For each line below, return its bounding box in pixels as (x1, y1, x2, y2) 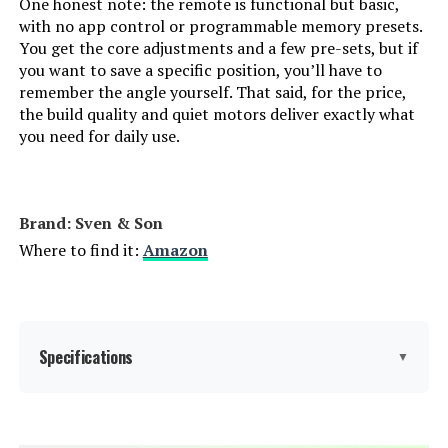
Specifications (38, 345, 134, 370)
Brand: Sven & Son (18, 212, 163, 235)
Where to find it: (18, 239, 143, 262)
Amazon (142, 239, 208, 262)
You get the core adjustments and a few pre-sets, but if (18, 37, 418, 60)
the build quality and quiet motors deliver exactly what (18, 103, 415, 126)
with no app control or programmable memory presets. (18, 15, 422, 38)
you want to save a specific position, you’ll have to (18, 59, 382, 82)
